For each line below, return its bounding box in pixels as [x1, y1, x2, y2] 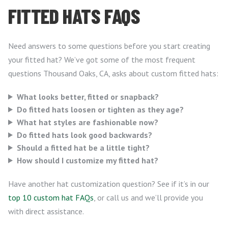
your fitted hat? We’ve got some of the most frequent [8, 54, 195, 65]
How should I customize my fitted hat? [16, 155, 158, 165]
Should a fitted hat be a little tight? [16, 142, 150, 153]
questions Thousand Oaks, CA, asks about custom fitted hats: [8, 68, 218, 78]
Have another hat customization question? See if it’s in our [8, 178, 209, 189]
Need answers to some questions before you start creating [8, 40, 210, 51]
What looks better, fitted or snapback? [16, 91, 159, 102]
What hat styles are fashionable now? [16, 117, 158, 127]
